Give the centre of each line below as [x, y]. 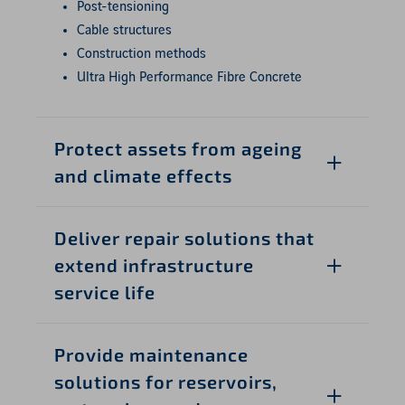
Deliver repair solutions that [184, 237]
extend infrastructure [154, 264]
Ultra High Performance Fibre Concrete [189, 77]
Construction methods [141, 54]
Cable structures [124, 30]
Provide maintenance [151, 354]
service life [105, 292]
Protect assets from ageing [178, 148]
